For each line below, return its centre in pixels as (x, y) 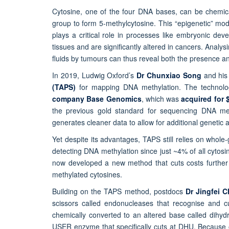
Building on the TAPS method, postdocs (119, 191)
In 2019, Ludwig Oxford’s (95, 75)
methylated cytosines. (87, 175)
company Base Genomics (97, 99)
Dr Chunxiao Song (169, 75)
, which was (161, 99)
